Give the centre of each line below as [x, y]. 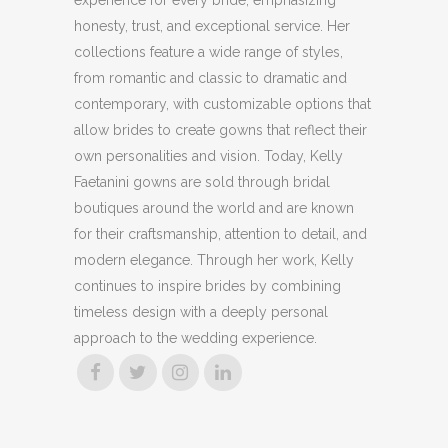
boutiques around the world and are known [214, 207]
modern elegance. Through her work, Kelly [214, 259]
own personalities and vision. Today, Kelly [208, 155]
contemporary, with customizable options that [222, 103]
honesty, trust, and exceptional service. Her [212, 25]
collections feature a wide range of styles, [208, 51]
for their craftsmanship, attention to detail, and [220, 233]
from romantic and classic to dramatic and [210, 77]
